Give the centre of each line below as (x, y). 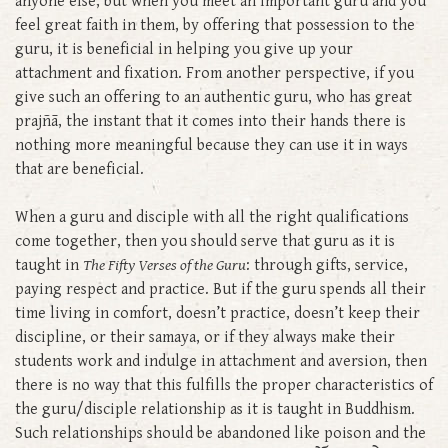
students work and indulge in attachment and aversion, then (221, 361)
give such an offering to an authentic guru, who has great (213, 97)
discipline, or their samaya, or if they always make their (205, 337)
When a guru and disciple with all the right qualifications (212, 217)
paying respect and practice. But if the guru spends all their (220, 289)
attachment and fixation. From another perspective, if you (214, 73)
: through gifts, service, (327, 265)
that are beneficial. (81, 169)
